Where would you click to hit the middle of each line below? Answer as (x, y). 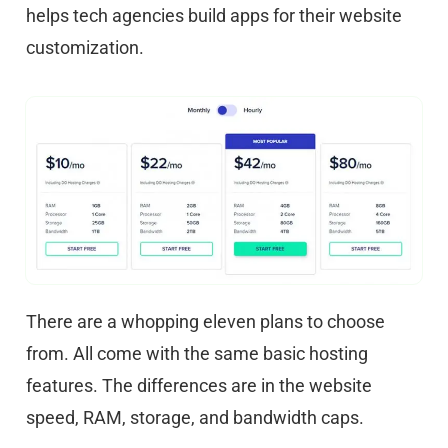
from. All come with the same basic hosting (197, 354)
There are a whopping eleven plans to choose (205, 322)
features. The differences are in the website (199, 386)
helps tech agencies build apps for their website (214, 15)
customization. (85, 47)
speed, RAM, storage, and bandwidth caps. (195, 418)
